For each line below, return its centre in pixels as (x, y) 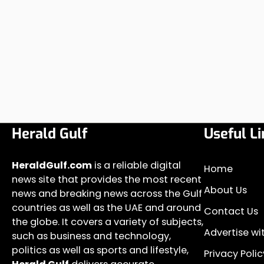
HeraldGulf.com (52, 165)
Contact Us (231, 211)
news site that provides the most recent (107, 179)
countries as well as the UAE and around (106, 208)
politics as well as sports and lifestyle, (100, 250)
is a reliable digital (136, 165)
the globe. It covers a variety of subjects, (108, 222)
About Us (225, 190)
